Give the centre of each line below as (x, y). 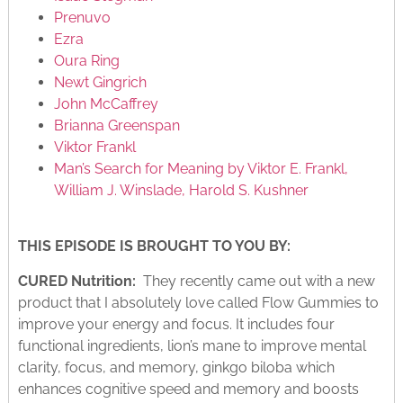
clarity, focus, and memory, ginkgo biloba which (176, 367)
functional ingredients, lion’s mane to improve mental (192, 345)
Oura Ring (86, 61)
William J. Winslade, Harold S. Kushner (181, 190)
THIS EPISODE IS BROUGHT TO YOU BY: (154, 246)
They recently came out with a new (257, 281)
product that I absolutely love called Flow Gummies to (198, 302)
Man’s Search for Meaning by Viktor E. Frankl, (201, 169)
